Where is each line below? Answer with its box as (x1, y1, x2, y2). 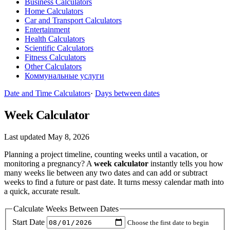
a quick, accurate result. (4, 186, 80, 196)
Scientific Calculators (25, 44, 93, 52)
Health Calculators (25, 34, 85, 43)
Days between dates (95, 89, 160, 98)
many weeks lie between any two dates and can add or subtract (4, 168, 207, 177)
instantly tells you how (148, 159, 223, 168)
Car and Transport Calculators (25, 16, 122, 25)
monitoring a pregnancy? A (4, 159, 94, 168)
